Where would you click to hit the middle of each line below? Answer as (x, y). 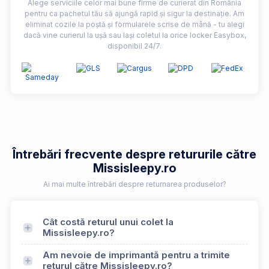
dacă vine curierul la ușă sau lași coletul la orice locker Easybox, (134, 35)
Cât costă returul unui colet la (108, 222)
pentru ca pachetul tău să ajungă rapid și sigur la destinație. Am (134, 14)
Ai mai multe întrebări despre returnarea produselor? (134, 184)
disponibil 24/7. (134, 46)
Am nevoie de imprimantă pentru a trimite (136, 255)
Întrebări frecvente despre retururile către (134, 155)
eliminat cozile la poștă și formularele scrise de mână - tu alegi (134, 25)
